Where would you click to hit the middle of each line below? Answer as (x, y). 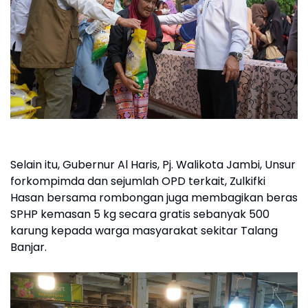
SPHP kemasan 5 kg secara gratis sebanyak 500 (140, 214)
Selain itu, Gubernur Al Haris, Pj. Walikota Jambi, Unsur (153, 165)
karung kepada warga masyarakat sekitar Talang (144, 231)
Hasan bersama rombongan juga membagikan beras (154, 198)
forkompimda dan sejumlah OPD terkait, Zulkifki (138, 181)
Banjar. (29, 247)
